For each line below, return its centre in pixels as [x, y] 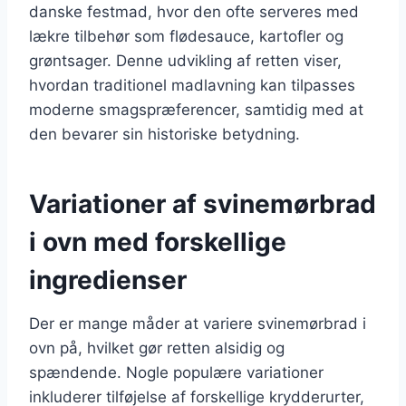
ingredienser [108, 280]
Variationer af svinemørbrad [203, 203]
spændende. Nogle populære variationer [176, 372]
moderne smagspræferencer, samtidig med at [196, 109]
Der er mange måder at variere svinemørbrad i [198, 323]
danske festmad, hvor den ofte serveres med [194, 11]
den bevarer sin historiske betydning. [164, 134]
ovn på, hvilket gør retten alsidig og [157, 348]
